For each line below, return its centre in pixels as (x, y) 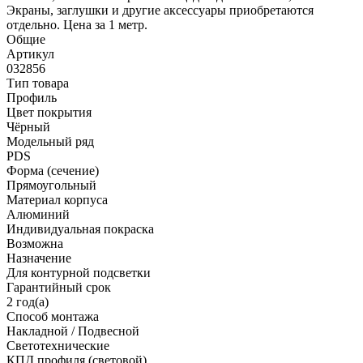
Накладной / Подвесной (73, 331)
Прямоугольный (51, 185)
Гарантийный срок (59, 287)
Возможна (35, 243)
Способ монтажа (53, 316)
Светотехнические (58, 345)
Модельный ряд (50, 141)
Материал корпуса (57, 199)
